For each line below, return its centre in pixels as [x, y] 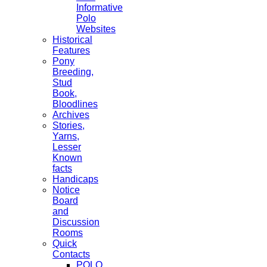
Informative [100, 7]
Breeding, [73, 72]
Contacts [71, 254]
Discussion [76, 222]
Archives [71, 114]
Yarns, [66, 136]
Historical [72, 39]
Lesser [67, 147]
